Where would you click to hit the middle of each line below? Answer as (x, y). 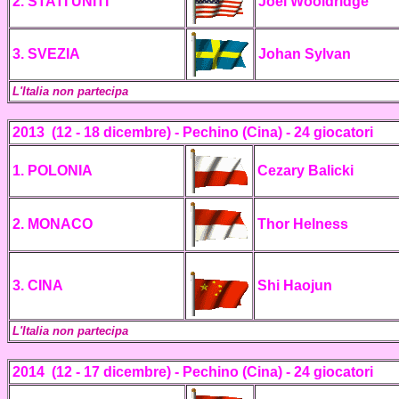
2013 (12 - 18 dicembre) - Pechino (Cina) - (153, 132)
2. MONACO (53, 224)
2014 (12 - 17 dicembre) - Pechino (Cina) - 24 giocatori (193, 372)
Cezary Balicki (305, 171)
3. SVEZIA (46, 54)
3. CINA (38, 285)
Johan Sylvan (305, 54)
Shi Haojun (295, 285)
